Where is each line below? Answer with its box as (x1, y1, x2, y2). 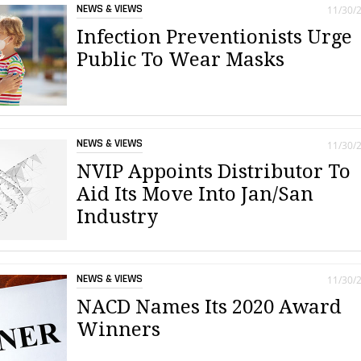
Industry (77, 205, 159, 229)
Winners (77, 317, 161, 341)
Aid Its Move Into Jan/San (77, 183, 314, 206)
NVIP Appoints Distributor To (77, 160, 351, 184)
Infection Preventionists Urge (77, 25, 353, 48)
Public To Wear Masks (77, 48, 285, 71)
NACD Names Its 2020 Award (77, 295, 342, 318)
